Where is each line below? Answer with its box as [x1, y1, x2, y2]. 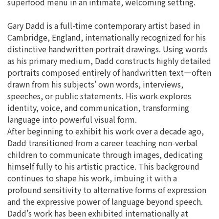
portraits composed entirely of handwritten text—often [7, 66, 211, 79]
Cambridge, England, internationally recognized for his [7, 31, 206, 44]
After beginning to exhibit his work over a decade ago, [7, 125, 204, 137]
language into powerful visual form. [7, 113, 137, 126]
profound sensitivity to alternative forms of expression [7, 184, 206, 196]
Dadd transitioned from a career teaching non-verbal [7, 137, 197, 149]
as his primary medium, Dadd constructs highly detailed [7, 55, 211, 67]
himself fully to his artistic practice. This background [7, 160, 199, 173]
